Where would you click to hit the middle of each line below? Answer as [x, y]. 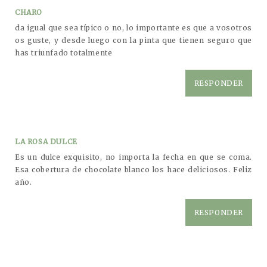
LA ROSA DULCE [46, 141]
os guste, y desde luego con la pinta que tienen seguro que [133, 40]
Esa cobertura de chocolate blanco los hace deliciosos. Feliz [133, 169]
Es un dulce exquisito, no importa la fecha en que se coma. [133, 157]
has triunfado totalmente [64, 52]
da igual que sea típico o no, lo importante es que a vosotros [133, 27]
